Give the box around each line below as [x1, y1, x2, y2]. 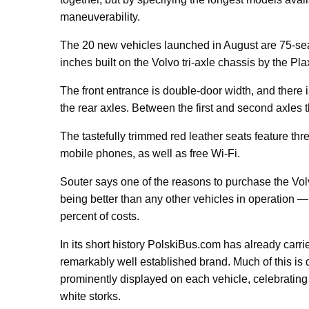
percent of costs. [60, 210, 139, 222]
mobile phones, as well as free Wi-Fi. [60, 148, 240, 159]
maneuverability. [60, 11, 140, 23]
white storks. [60, 290, 121, 302]
